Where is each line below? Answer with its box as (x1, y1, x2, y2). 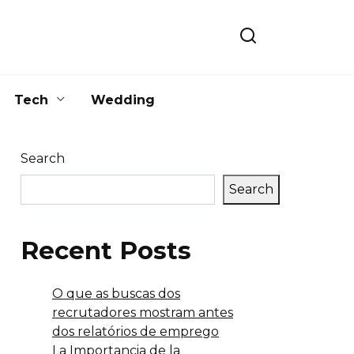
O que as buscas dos (52, 285, 180, 301)
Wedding (91, 92, 155, 107)
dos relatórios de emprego (52, 323, 219, 339)
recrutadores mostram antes (52, 304, 233, 320)
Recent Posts (21, 235, 191, 265)
